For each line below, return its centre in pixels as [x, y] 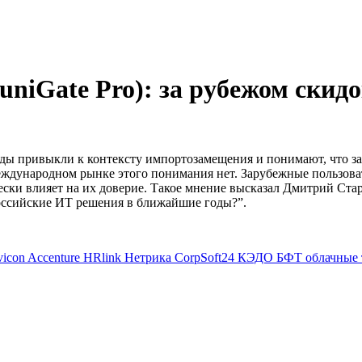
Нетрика [149, 257]
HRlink [104, 257]
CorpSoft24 [206, 257]
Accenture [55, 257]
